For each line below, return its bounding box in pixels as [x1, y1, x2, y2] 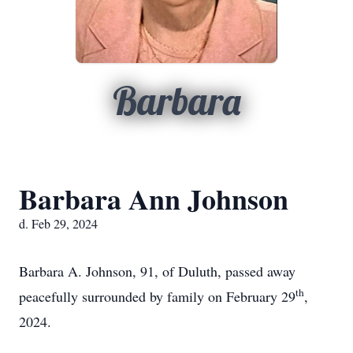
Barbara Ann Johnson [19, 178, 288, 219]
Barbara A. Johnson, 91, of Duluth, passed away [19, 262, 295, 281]
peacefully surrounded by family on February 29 [19, 287, 295, 306]
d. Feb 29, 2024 [19, 215, 98, 232]
